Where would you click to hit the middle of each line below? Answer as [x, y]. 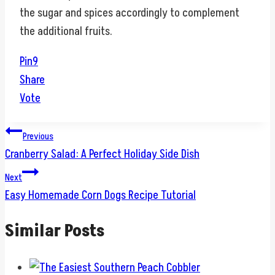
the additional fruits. [66, 31]
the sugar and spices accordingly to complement [130, 13]
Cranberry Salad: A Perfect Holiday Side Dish [102, 154]
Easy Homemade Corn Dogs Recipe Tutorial [100, 195]
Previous [38, 136]
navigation [46, 160]
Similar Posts [55, 231]
